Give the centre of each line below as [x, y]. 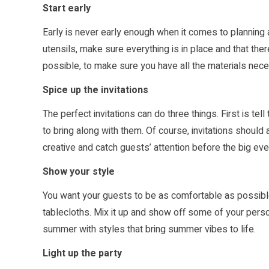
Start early [67, 9]
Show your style [79, 172]
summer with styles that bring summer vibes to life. [149, 230]
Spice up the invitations [95, 90]
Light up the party [82, 254]
